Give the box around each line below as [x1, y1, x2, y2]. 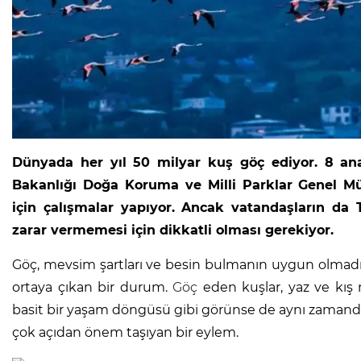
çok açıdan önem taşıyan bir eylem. [12, 325, 239, 341]
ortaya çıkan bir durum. [12, 280, 172, 296]
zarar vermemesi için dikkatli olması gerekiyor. [12, 222, 334, 239]
